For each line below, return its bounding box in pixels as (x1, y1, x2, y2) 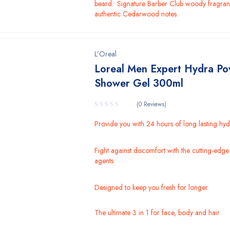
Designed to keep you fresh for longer (94, 182, 208, 193)
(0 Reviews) (137, 100, 167, 109)
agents (94, 156, 114, 166)
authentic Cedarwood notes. (94, 9, 179, 19)
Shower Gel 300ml (94, 76, 184, 91)
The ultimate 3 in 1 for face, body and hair (94, 207, 220, 218)
